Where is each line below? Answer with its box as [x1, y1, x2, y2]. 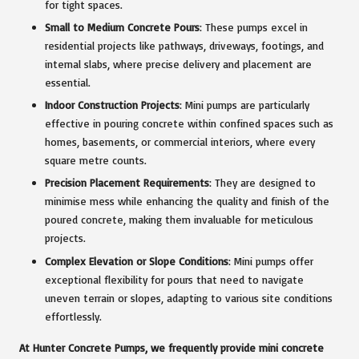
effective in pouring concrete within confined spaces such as [45, 116, 333, 131]
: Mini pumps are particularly [179, 98, 309, 112]
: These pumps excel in [200, 20, 308, 34]
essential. [45, 75, 91, 90]
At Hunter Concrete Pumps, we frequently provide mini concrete [19, 340, 324, 354]
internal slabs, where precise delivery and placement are [45, 57, 312, 71]
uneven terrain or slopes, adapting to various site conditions [45, 290, 333, 305]
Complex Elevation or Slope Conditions [45, 253, 228, 268]
